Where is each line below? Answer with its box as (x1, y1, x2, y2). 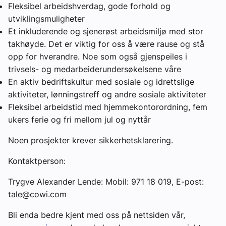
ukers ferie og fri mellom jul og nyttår (8, 114, 151, 125)
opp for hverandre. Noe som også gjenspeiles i (8, 51, 187, 62)
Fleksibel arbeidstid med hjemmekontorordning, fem (8, 101, 207, 112)
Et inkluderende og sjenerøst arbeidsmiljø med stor (8, 26, 203, 36)
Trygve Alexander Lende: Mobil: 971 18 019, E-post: (8, 176, 204, 187)
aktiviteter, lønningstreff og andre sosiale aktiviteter (8, 89, 206, 99)
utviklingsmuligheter (8, 13, 85, 24)
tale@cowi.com (8, 189, 67, 199)
